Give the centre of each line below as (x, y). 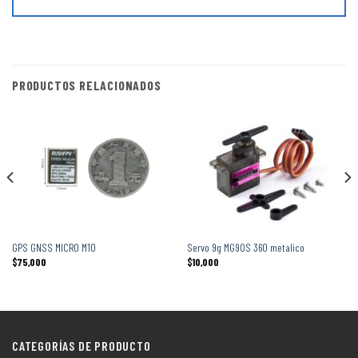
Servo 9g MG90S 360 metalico (245, 247)
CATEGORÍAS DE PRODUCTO (82, 346)
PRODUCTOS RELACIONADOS (87, 85)
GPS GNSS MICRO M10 (54, 247)
